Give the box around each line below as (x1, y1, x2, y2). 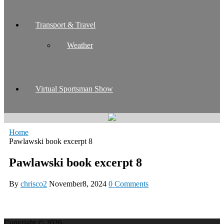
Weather (67, 40, 93, 49)
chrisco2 (20, 179, 47, 188)
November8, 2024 (49, 179, 106, 188)
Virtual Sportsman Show (35, 84, 113, 93)
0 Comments (108, 179, 148, 188)
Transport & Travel (35, 20, 95, 29)
